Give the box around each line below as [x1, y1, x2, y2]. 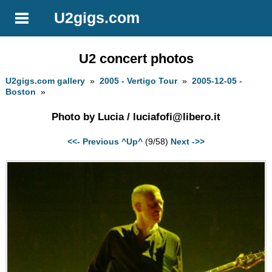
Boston [5, 87, 36, 97]
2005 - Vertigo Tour [100, 76, 178, 86]
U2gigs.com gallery [5, 76, 86, 86]
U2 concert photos [78, 50, 194, 66]
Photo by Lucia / [52, 110, 133, 123]
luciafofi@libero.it [133, 110, 220, 123]
